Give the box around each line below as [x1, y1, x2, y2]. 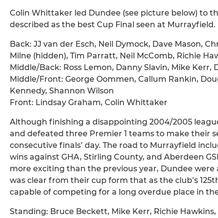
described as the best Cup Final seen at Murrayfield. [10, 20, 216, 30]
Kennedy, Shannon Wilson [10, 86, 114, 96]
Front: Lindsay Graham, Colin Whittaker [10, 98, 167, 108]
